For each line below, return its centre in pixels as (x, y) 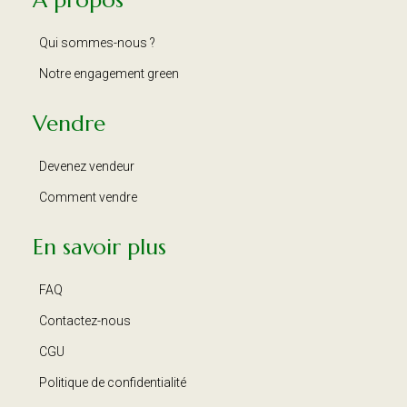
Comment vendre (88, 198)
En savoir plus (99, 248)
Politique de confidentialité (113, 383)
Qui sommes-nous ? (97, 43)
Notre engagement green (109, 74)
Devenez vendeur (87, 167)
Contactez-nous (85, 321)
